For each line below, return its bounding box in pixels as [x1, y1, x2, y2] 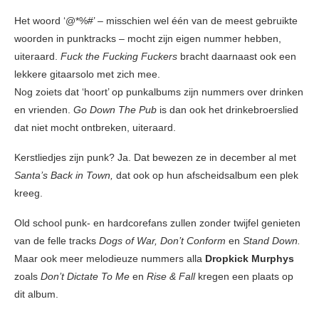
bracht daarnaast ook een [180, 51, 296, 63]
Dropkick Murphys [205, 253, 294, 265]
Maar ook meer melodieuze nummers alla [14, 253, 205, 265]
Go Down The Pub [73, 104, 159, 116]
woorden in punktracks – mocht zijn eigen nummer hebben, [14, 33, 281, 45]
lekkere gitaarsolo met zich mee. [14, 68, 160, 80]
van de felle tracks [14, 235, 99, 247]
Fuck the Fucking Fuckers [61, 51, 180, 63]
